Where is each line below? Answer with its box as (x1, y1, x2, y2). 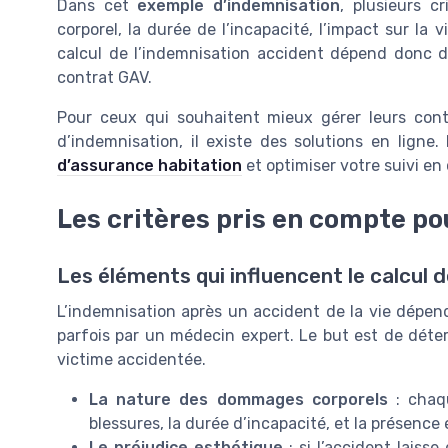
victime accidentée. (57, 349, 206, 369)
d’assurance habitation (57, 156, 242, 176)
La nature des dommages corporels (89, 389, 388, 409)
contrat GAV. (57, 68, 152, 88)
